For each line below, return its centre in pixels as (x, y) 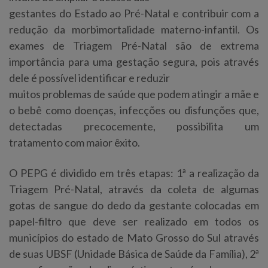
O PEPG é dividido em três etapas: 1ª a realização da (134, 173)
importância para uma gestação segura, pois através (134, 61)
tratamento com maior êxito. (74, 142)
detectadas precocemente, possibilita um (134, 126)
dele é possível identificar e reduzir (89, 77)
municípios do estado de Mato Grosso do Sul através (134, 237)
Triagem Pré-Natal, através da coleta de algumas (134, 189)
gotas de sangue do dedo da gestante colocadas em (134, 205)
